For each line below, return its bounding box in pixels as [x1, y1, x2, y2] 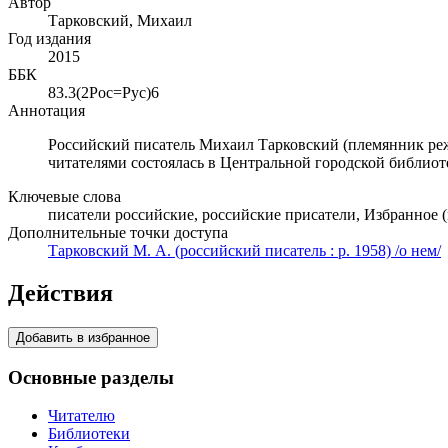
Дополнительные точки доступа [8, 224, 228, 242]
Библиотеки [48, 425, 130, 443]
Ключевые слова [8, 188, 121, 206]
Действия [8, 280, 113, 307]
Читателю [48, 407, 115, 425]
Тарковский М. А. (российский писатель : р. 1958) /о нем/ [48, 242, 441, 260]
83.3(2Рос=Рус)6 [48, 84, 159, 102]
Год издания [8, 30, 91, 48]
